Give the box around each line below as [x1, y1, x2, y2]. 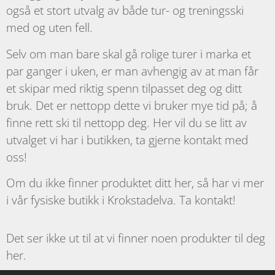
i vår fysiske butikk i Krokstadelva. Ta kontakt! [6, 191, 236, 208]
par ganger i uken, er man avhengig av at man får [6, 62, 258, 79]
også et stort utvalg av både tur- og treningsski [6, 2, 244, 19]
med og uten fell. [6, 19, 93, 36]
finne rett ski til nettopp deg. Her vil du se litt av [6, 114, 247, 131]
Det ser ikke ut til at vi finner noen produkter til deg [6, 230, 265, 247]
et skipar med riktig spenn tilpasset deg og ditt [6, 79, 242, 96]
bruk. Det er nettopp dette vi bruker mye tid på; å [6, 96, 257, 114]
